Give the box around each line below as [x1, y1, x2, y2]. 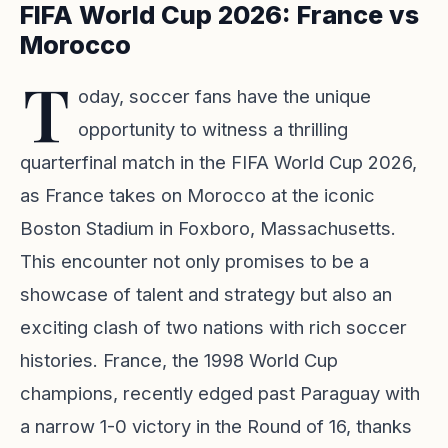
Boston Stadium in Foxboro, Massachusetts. [20, 217, 396, 239]
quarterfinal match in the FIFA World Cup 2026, [20, 151, 417, 173]
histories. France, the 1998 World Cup [20, 349, 338, 371]
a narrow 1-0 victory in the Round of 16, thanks [20, 415, 412, 437]
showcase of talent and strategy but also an [20, 283, 392, 305]
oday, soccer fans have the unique [78, 85, 371, 107]
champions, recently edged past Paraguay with [20, 382, 420, 404]
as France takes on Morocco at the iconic [20, 184, 375, 206]
